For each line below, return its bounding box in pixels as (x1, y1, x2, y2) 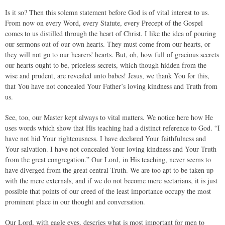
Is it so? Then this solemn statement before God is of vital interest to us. (5, 8, 209, 17)
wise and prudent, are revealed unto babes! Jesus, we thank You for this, (5, 71, 209, 80)
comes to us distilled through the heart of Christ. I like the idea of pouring (5, 29, 216, 38)
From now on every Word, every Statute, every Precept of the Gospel (5, 18, 203, 28)
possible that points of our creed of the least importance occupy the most (5, 186, 211, 196)
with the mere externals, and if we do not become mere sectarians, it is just (5, 176, 217, 185)
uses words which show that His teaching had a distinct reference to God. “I (5, 123, 220, 133)
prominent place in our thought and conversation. (5, 197, 145, 206)
